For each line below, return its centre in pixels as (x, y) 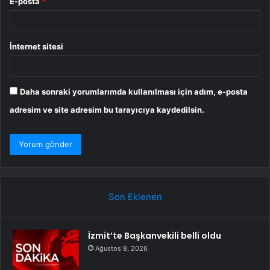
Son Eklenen (135, 196)
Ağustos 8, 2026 (121, 248)
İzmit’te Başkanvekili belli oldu (155, 235)
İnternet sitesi (36, 46)
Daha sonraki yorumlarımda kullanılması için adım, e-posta (134, 91)
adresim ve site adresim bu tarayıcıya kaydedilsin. (107, 109)
